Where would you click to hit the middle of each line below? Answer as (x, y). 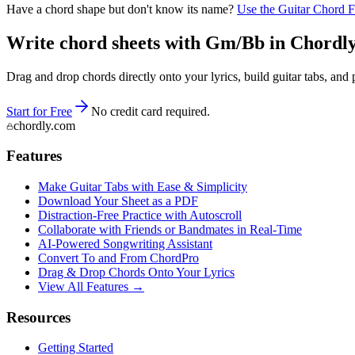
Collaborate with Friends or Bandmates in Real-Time (170, 230)
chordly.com (44, 125)
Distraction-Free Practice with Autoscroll (140, 216)
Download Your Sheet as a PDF (118, 201)
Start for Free (39, 111)
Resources (38, 317)
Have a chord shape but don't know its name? (120, 9)
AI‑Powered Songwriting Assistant (125, 244)
